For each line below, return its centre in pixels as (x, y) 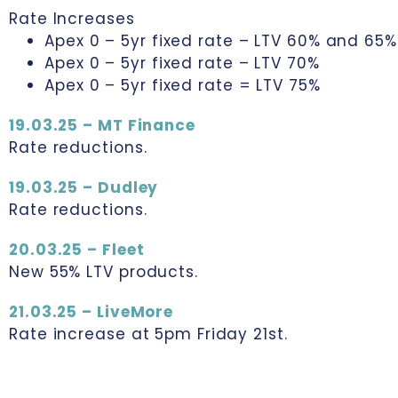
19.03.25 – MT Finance (102, 125)
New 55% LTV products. (103, 272)
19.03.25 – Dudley (84, 187)
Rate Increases (72, 19)
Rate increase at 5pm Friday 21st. (148, 334)
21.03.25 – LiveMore (92, 312)
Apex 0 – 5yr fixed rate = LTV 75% (183, 85)
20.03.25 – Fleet (77, 250)
